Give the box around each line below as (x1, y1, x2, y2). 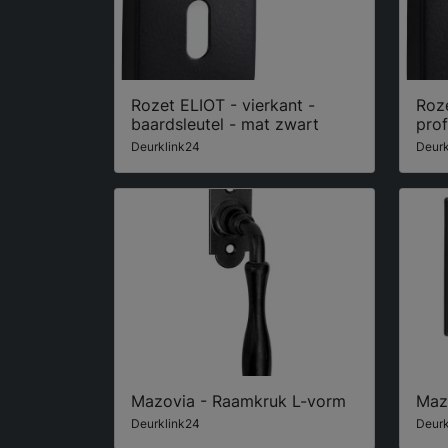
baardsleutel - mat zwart (131, 114, 319, 135)
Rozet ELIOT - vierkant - (131, 95, 315, 116)
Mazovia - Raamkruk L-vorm (131, 390, 346, 411)
